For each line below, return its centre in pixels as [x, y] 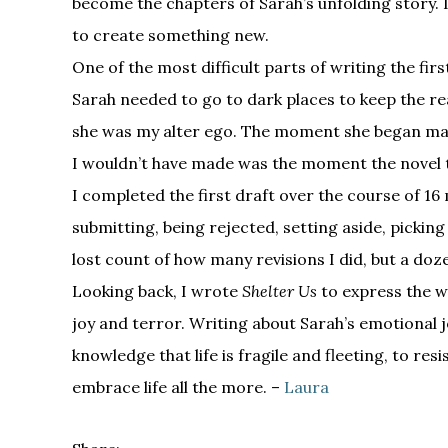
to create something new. [170, 34]
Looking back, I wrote [157, 290]
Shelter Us [279, 290]
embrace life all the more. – [178, 386]
